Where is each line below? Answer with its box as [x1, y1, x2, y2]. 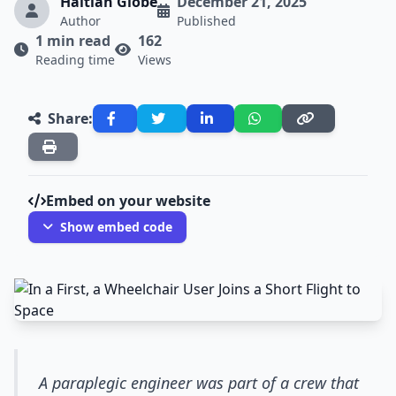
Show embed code [60, 218, 172, 235]
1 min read [35, 31, 110, 50]
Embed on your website [46, 191, 210, 210]
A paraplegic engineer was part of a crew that [39, 372, 359, 393]
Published [177, 12, 236, 29]
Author [60, 12, 101, 29]
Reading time [35, 51, 115, 68]
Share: [48, 109, 93, 128]
